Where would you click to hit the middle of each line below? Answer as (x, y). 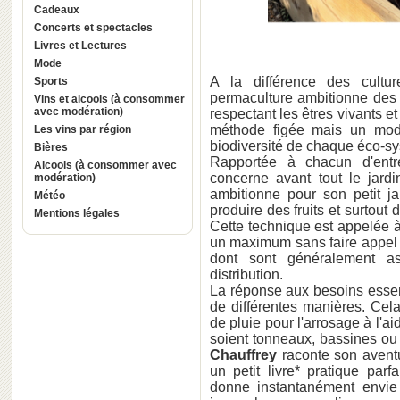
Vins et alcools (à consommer (109, 99)
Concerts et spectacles (93, 28)
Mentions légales (77, 213)
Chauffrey (243, 355)
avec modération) (79, 112)
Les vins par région (83, 129)
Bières (51, 147)
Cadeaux (57, 10)
